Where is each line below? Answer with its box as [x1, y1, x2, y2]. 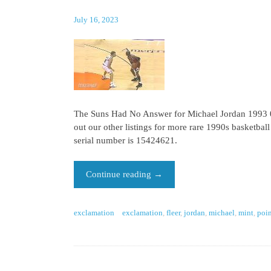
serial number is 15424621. [74, 135, 177, 145]
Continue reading [86, 169, 154, 179]
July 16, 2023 [74, 15, 119, 24]
